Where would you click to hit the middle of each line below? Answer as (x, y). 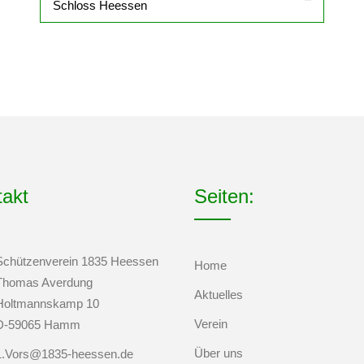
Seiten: (224, 196)
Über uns (219, 353)
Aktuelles (219, 295)
